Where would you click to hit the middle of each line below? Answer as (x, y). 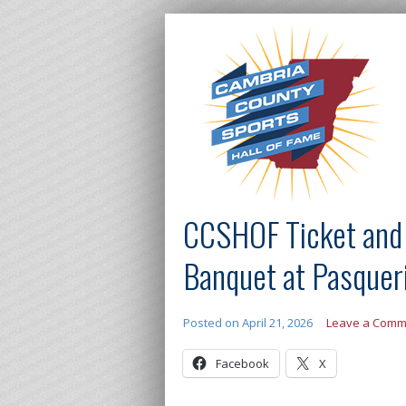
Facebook (242, 363)
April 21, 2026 (277, 323)
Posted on (213, 323)
